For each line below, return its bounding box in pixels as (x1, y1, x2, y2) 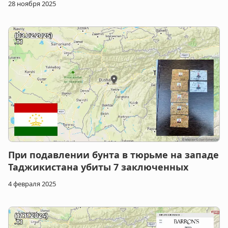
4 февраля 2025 (8, 179, 56, 189)
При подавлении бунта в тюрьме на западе (8, 149, 219, 161)
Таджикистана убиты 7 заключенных (8, 161, 188, 174)
